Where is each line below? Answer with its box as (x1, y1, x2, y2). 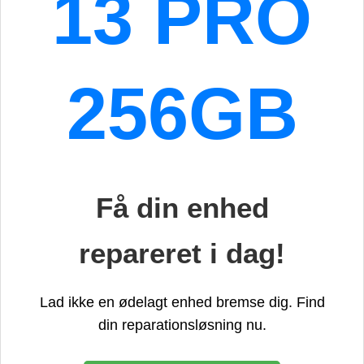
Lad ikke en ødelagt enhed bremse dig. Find (39, 293, 325, 310)
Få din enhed (95, 192, 269, 224)
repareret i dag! (79, 237, 285, 270)
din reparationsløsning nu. (97, 316, 266, 333)
